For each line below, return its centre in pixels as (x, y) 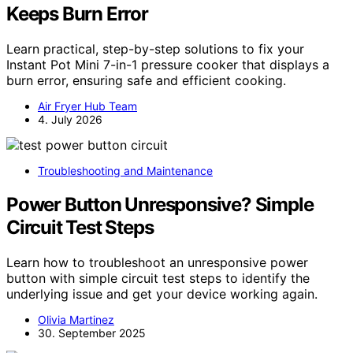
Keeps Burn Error (77, 13)
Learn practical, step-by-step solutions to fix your (155, 48)
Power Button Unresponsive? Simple (160, 204)
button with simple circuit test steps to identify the (158, 278)
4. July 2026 (70, 119)
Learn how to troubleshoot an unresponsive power (157, 262)
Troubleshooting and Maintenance (125, 170)
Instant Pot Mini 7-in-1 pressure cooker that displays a (168, 64)
